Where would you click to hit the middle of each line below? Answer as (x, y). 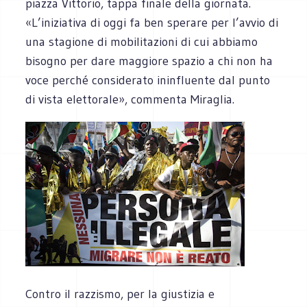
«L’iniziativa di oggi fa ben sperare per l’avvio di (152, 22)
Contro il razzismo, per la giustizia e (120, 294)
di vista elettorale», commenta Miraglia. (130, 99)
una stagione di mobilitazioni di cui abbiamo (142, 41)
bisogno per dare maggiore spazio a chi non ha (149, 61)
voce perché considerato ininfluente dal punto (148, 80)
